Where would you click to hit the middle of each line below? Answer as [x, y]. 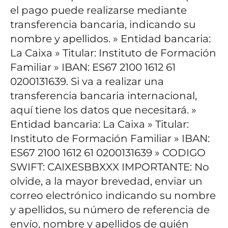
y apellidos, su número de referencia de [110, 210]
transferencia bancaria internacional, [104, 96]
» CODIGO [179, 153]
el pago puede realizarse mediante [98, 10]
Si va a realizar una [117, 82]
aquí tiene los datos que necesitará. [99, 110]
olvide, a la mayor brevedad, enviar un [106, 181]
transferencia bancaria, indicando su [103, 25]
